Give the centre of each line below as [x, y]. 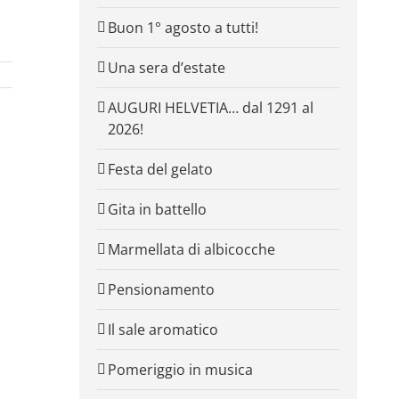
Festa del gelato [160, 169]
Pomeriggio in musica [180, 369]
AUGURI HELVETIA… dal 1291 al [210, 107]
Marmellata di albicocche [191, 249]
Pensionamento [161, 289]
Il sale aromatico [163, 329]
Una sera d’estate [166, 67]
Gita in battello [157, 209]
